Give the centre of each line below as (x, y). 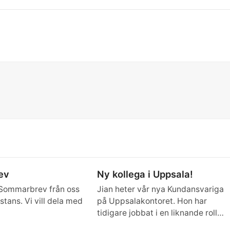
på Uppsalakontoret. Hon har (152, 201)
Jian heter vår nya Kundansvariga (160, 189)
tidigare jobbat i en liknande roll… (160, 213)
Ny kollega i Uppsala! (145, 174)
